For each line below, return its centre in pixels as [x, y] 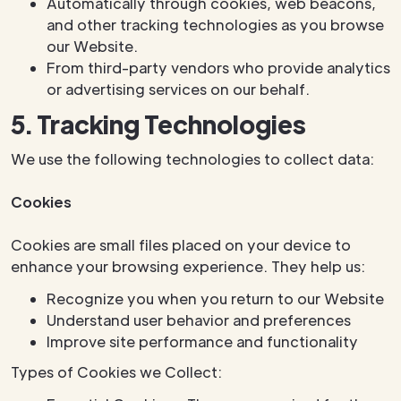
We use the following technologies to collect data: [192, 159]
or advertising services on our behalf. [178, 89]
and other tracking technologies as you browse [215, 25]
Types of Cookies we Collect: [116, 372]
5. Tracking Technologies [158, 124]
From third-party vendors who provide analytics [218, 68]
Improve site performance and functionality [202, 341]
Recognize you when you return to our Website [215, 299]
